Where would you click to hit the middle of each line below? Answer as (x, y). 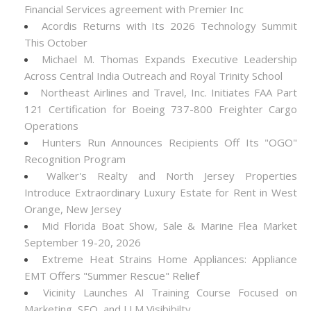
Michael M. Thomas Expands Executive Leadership (170, 59)
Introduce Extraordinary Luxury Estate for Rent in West (161, 192)
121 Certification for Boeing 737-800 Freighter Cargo (161, 109)
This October (56, 42)
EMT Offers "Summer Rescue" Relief (112, 276)
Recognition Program (75, 159)
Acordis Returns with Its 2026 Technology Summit (169, 26)
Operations (51, 126)
